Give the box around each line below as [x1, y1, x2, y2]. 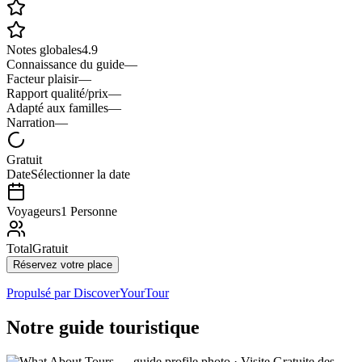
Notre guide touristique [6, 316, 200, 338]
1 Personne [61, 204, 117, 218]
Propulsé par [6, 285, 74, 300]
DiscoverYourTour [74, 285, 169, 300]
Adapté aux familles [6, 100, 108, 115]
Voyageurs [6, 204, 61, 218]
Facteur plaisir [6, 71, 78, 86]
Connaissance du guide [6, 57, 124, 71]
